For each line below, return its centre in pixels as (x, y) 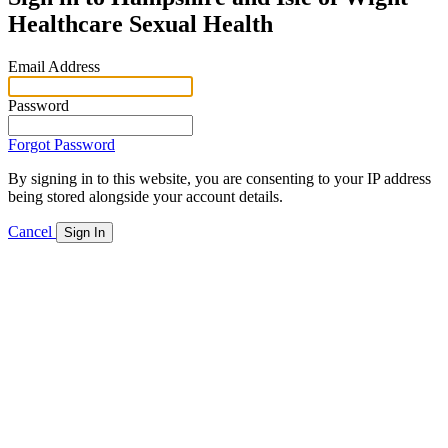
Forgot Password (61, 144)
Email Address (54, 66)
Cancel (32, 231)
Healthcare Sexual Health (140, 23)
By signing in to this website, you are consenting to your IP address (219, 178)
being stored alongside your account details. (145, 196)
